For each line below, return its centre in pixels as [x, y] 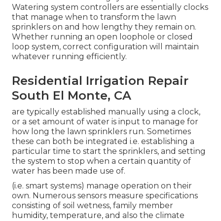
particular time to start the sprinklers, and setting [109, 151]
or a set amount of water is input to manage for [105, 122]
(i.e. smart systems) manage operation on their [102, 186]
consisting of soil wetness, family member [92, 206]
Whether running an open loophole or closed [102, 37]
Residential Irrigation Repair [100, 81]
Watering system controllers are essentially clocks [110, 7]
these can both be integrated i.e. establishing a [103, 142]
